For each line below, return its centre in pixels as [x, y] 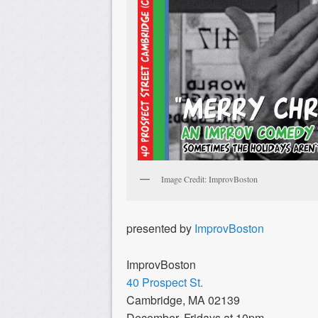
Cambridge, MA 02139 [183, 300]
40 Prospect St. [165, 282]
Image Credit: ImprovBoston [209, 179]
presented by [160, 228]
